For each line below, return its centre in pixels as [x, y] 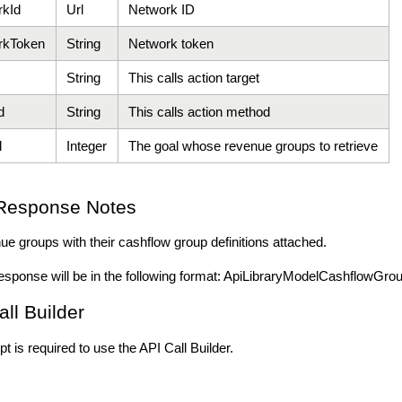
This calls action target [194, 77]
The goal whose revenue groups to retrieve [253, 145]
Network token [171, 43]
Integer [87, 145]
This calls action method [200, 111]
